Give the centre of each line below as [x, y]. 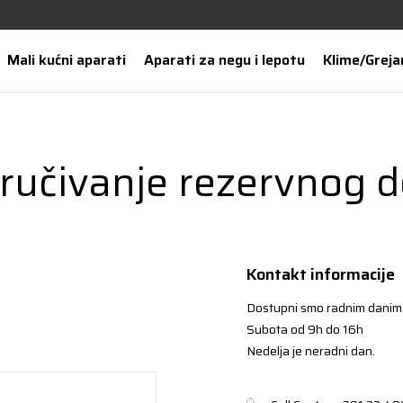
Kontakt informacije [321, 274]
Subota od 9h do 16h [305, 329]
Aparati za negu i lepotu [224, 60]
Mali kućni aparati [66, 60]
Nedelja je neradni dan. [311, 351]
